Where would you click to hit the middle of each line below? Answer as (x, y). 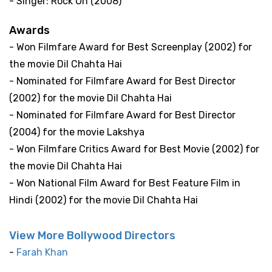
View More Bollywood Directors (92, 235)
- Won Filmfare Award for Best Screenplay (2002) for (131, 47)
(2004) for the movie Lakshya (77, 132)
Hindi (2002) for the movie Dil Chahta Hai (104, 200)
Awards (29, 30)
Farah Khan (42, 252)
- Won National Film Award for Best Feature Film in (125, 183)
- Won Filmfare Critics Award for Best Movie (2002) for (134, 149)
